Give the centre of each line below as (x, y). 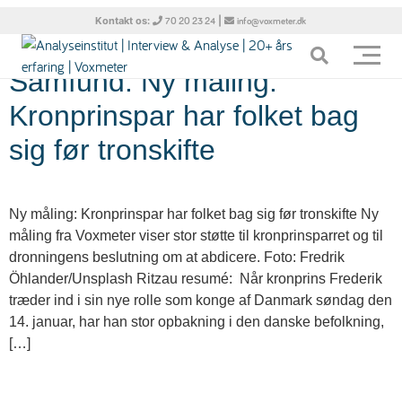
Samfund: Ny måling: (143, 82)
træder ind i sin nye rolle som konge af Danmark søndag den (201, 300)
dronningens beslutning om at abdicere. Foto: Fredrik (177, 257)
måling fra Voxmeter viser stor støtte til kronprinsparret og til (196, 236)
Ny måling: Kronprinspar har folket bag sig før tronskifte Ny (194, 214)
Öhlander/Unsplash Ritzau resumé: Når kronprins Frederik (196, 279)
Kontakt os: (124, 21)
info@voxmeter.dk (272, 21)
